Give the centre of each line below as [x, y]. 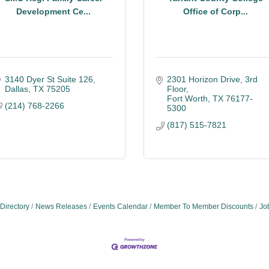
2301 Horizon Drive [203, 79]
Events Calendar [120, 207]
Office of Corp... [216, 11]
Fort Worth [187, 98]
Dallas [16, 89]
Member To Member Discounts [203, 207]
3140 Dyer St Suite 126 [49, 79]
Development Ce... [53, 11]
